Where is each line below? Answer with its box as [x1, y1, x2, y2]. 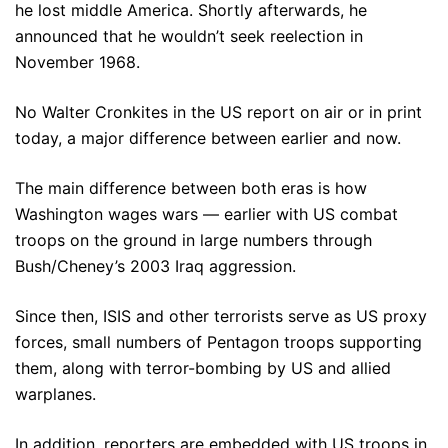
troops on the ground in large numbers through [15, 230, 372, 250]
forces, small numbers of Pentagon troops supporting [15, 332, 422, 352]
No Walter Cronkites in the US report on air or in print [15, 102, 422, 122]
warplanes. [15, 384, 96, 404]
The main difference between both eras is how [15, 178, 367, 198]
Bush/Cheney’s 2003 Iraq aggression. [15, 256, 296, 276]
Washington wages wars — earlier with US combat [15, 204, 398, 224]
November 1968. [15, 52, 140, 72]
